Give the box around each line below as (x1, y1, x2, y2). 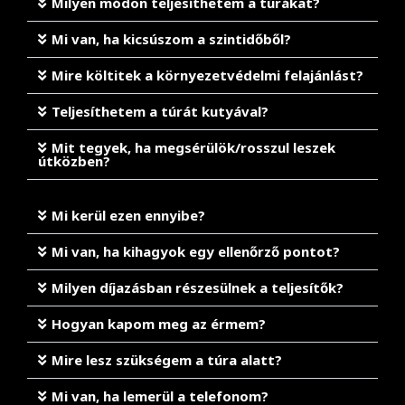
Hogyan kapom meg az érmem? (52, 315, 266, 333)
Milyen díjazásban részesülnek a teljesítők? (52, 278, 344, 297)
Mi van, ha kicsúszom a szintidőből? (52, 30, 291, 48)
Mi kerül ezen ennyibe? (52, 206, 205, 224)
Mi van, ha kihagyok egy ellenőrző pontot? (52, 242, 340, 260)
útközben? (38, 152, 110, 170)
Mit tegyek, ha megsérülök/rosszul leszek (52, 138, 335, 156)
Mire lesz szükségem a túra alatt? (52, 351, 282, 369)
